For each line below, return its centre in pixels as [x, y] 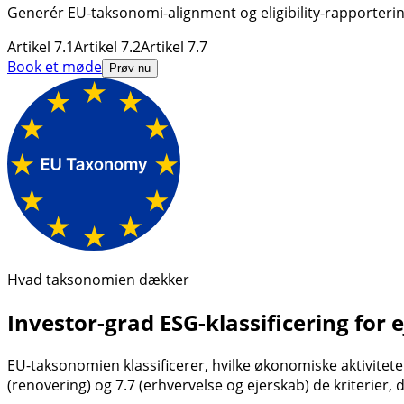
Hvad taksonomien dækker [98, 279]
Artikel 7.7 [174, 46]
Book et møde [55, 66]
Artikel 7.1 [41, 46]
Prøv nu [130, 68]
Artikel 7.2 [107, 46]
